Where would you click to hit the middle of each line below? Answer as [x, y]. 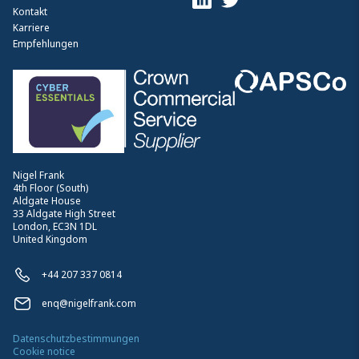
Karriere [31, 27]
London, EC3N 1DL [55, 226]
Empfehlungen [46, 43]
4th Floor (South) [50, 188]
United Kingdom [50, 239]
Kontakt [30, 11]
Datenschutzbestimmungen [76, 338]
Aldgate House [47, 200]
